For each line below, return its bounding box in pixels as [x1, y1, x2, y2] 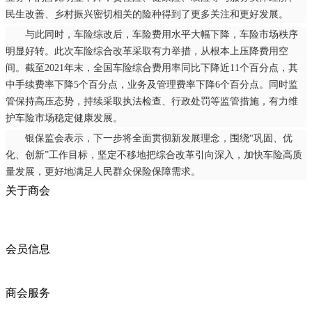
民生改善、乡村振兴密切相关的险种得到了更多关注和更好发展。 [6, 9, 288, 20]
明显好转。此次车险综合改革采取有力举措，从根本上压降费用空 [6, 46, 288, 57]
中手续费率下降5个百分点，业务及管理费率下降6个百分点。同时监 [6, 79, 298, 91]
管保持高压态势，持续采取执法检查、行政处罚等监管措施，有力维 [6, 96, 298, 107]
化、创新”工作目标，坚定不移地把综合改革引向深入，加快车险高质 [6, 150, 302, 161]
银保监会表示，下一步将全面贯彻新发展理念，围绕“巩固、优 [6, 133, 292, 144]
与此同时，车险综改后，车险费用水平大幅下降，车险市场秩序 [6, 29, 298, 40]
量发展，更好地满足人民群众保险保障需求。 [6, 166, 201, 178]
